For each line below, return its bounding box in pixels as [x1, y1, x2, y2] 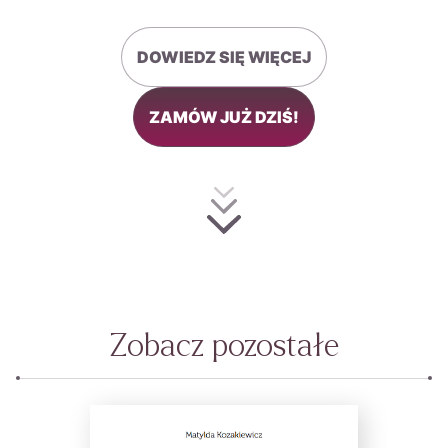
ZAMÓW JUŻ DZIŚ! [149, 106, 299, 127]
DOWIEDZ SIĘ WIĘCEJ [137, 46, 311, 67]
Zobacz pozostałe [109, 328, 339, 363]
